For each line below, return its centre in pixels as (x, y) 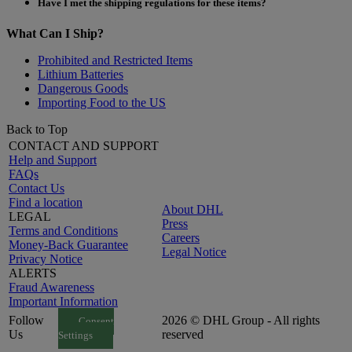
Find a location (46, 203)
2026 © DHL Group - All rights (241, 321)
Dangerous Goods (83, 89)
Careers (181, 238)
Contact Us (37, 189)
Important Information (63, 302)
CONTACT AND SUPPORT (84, 146)
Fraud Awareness (51, 288)
